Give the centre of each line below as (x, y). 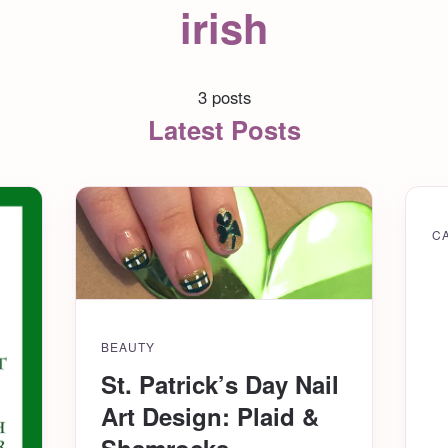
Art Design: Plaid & (210, 416)
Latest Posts (224, 130)
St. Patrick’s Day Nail (220, 384)
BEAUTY (128, 347)
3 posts (224, 97)
